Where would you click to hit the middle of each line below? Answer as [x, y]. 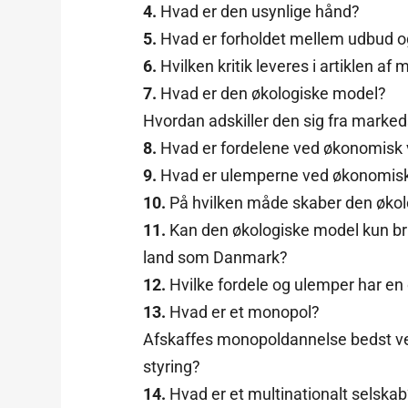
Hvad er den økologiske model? [274, 93]
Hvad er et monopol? [245, 311]
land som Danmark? [216, 257]
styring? [172, 366]
